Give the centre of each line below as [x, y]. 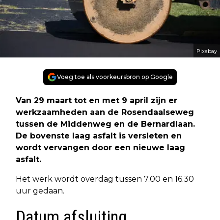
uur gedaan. [40, 191]
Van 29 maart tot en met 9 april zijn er [96, 100]
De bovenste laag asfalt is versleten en [99, 136]
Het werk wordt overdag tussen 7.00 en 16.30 [105, 179]
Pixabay [207, 51]
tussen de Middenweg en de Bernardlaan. [105, 124]
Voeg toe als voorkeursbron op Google [115, 77]
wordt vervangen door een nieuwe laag [100, 147]
